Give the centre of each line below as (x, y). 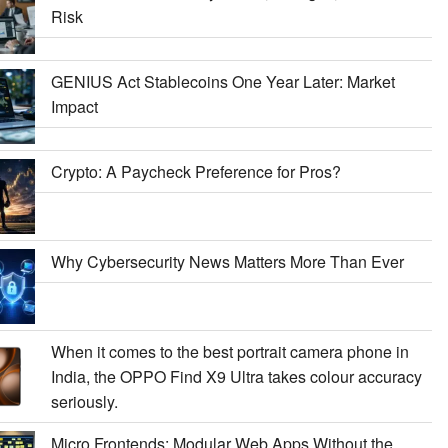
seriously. (84, 401)
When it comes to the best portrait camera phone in (229, 351)
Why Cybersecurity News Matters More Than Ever (227, 261)
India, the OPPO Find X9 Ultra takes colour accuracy (236, 376)
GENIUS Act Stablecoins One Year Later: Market (222, 81)
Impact (74, 106)
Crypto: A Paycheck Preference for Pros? (195, 171)
